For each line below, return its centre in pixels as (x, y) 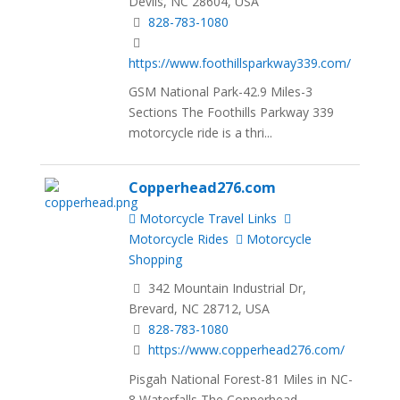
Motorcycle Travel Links (207, 218)
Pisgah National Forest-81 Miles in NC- (241, 379)
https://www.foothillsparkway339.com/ (240, 62)
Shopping (156, 259)
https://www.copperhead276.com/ (247, 350)
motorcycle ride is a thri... (201, 133)
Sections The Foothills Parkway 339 (232, 112)
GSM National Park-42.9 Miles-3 (221, 92)
